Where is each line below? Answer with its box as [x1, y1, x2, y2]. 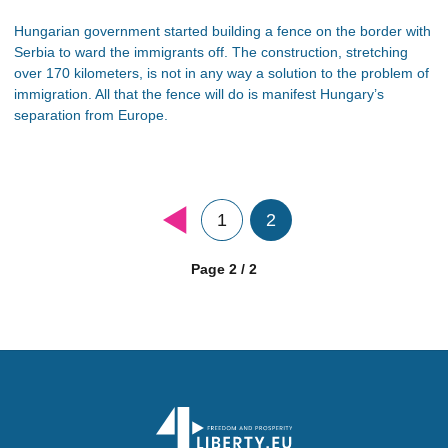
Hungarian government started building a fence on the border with [14, 22, 431, 39]
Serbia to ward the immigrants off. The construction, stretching [14, 43, 408, 60]
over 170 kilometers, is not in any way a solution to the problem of [14, 64, 429, 81]
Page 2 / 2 [191, 260, 257, 277]
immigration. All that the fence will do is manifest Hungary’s [14, 85, 384, 102]
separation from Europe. [14, 106, 168, 123]
